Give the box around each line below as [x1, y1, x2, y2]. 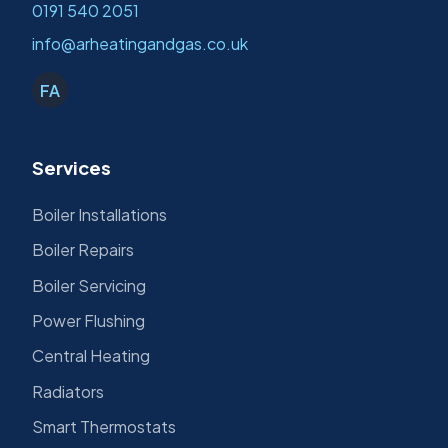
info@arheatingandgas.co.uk [32, 33, 248, 55]
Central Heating [32, 345, 150, 367]
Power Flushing [32, 309, 145, 331]
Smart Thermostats [32, 416, 176, 438]
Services [32, 156, 111, 180]
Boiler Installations [32, 203, 167, 225]
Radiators [32, 380, 104, 402]
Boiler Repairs [32, 239, 134, 261]
